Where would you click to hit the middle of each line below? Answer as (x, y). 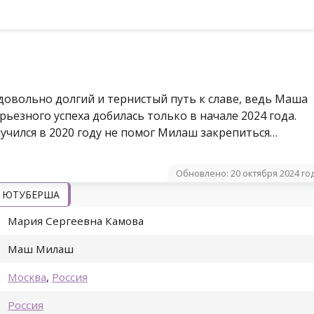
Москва (27, 277)
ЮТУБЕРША (31, 195)
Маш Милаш (41, 249)
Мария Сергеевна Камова (76, 221)
